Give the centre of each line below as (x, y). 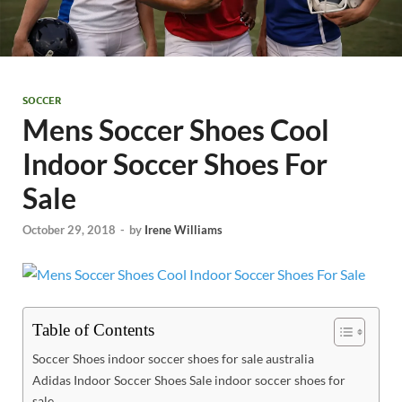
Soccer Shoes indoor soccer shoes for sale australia (173, 359)
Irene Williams (184, 230)
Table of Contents (93, 330)
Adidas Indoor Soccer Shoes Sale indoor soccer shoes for (189, 380)
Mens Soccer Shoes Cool (176, 129)
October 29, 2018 (69, 230)
